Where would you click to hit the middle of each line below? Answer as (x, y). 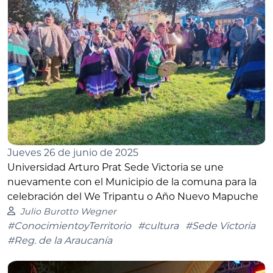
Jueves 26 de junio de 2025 (73, 152)
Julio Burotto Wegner (68, 211)
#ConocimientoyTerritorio (69, 225)
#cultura (158, 225)
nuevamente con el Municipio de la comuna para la (132, 182)
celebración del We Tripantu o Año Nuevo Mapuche (133, 196)
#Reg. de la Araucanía (60, 240)
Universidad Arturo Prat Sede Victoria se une (115, 167)
